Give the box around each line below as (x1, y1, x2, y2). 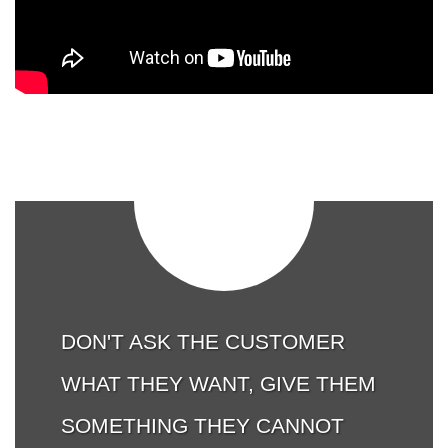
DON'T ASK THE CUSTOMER (61, 330, 346, 354)
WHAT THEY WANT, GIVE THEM (61, 372, 377, 396)
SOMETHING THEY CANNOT (61, 414, 345, 438)
